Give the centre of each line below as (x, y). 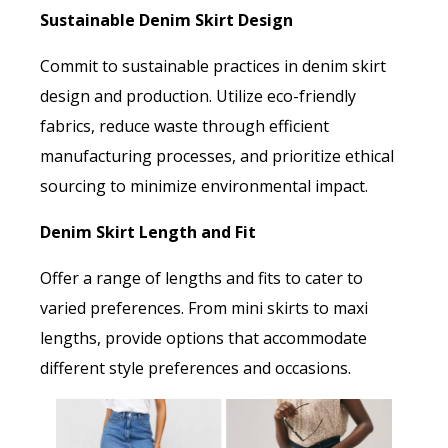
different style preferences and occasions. (195, 368)
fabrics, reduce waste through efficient (184, 126)
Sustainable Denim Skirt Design (166, 20)
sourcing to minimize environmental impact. (204, 186)
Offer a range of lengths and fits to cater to (201, 278)
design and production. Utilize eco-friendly (198, 96)
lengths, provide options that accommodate (203, 338)
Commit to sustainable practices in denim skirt (213, 66)
